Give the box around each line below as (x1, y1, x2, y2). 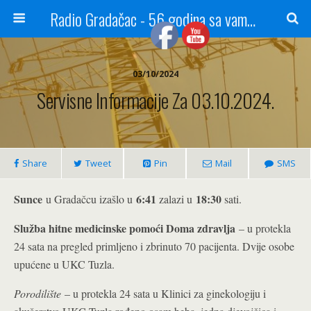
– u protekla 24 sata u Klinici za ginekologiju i (65, 286, 266, 301)
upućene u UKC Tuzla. (14, 257, 115, 271)
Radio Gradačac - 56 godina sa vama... (246, 6, 255, 31)
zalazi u (159, 192, 196, 206)
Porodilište (14, 286, 65, 301)
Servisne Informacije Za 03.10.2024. (37, 85, 274, 115)
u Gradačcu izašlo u (42, 192, 136, 206)
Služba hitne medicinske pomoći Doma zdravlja (14, 220, 235, 236)
